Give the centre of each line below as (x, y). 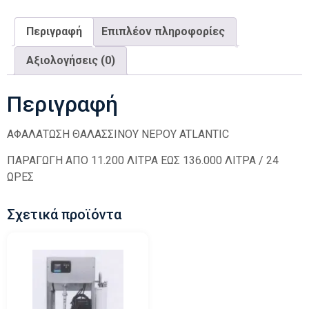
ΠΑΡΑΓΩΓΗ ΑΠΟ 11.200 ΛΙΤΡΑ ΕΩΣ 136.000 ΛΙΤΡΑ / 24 (143, 161)
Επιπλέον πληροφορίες (163, 32)
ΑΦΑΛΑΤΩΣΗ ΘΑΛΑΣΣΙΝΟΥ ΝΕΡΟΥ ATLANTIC (118, 134)
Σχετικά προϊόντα (64, 215)
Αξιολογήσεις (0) (71, 61)
